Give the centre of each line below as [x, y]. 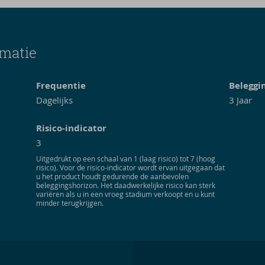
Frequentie [61, 85]
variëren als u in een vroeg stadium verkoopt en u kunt [125, 194]
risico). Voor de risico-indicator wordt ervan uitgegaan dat [130, 167]
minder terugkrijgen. [70, 203]
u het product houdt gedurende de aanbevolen [112, 176]
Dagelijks [54, 100]
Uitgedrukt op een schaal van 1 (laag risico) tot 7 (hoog [125, 159]
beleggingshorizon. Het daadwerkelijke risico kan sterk [125, 185]
